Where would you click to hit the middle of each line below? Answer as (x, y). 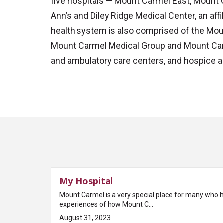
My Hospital (86, 180)
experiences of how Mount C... (106, 204)
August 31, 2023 (85, 217)
